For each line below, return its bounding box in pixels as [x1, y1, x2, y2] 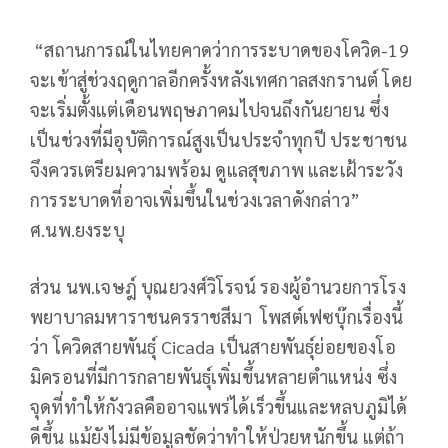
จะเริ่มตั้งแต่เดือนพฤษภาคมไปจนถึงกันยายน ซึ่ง [30, 97, 390, 121]
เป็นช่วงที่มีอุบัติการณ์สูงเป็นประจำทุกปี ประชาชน [30, 127, 408, 151]
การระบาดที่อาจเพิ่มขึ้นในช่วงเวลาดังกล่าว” [30, 187, 360, 211]
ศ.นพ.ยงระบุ [30, 217, 125, 241]
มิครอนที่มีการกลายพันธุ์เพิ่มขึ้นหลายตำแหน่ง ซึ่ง [30, 364, 398, 388]
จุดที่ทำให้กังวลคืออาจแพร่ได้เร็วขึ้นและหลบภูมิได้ [30, 394, 408, 418]
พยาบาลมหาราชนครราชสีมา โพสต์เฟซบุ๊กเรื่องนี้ [30, 304, 404, 328]
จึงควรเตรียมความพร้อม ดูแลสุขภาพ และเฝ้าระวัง [30, 157, 403, 181]
